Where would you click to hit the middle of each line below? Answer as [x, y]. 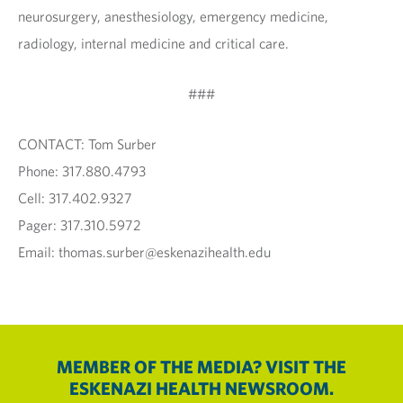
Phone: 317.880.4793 [82, 171]
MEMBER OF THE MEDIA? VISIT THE [201, 367]
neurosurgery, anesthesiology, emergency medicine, [173, 16]
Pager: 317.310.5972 [81, 225]
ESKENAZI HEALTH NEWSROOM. [201, 388]
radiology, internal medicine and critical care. [153, 43]
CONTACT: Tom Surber [87, 144]
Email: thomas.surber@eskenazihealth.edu [144, 252]
